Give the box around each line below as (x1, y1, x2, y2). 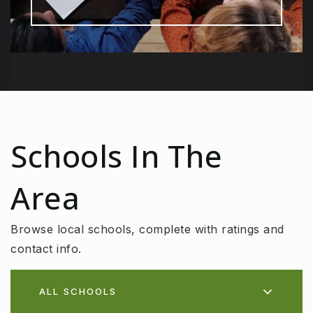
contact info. (10, 241, 82, 256)
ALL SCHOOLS (39, 286, 117, 298)
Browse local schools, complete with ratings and (10, 221, 284, 236)
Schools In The (10, 135, 222, 177)
